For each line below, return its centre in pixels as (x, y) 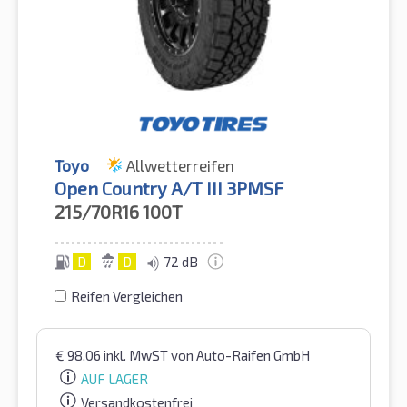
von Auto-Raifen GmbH (240, 355)
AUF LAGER (114, 378)
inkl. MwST (137, 355)
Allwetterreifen (180, 165)
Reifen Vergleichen (127, 296)
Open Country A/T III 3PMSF (169, 188)
